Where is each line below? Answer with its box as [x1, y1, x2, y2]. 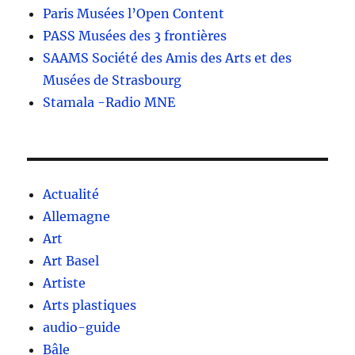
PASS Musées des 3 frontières [43, 27, 227, 44]
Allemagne [43, 208, 111, 224]
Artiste [43, 274, 86, 291]
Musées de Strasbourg [43, 71, 182, 88]
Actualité [43, 185, 100, 202]
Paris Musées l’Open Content [43, 5, 225, 21]
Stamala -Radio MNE [43, 94, 176, 110]
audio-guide [43, 319, 121, 335]
